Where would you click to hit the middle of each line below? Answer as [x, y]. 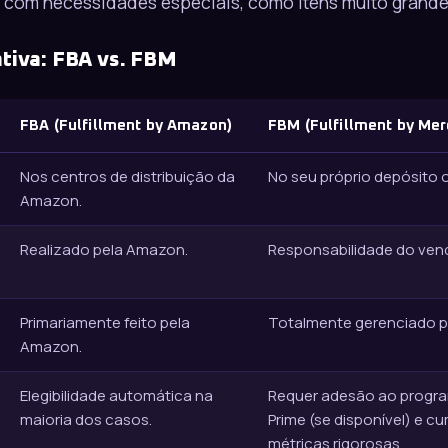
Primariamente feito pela [105, 323]
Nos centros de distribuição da [127, 177]
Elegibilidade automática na [116, 396]
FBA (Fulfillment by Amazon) [126, 126]
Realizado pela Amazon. [104, 250]
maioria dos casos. [86, 420]
